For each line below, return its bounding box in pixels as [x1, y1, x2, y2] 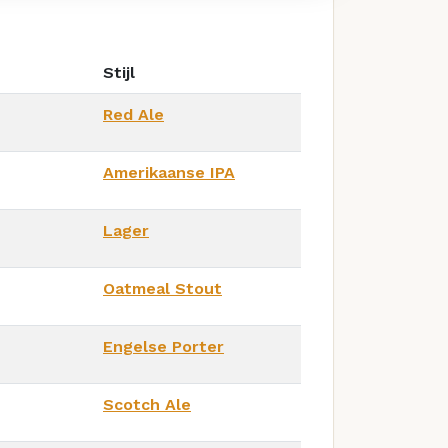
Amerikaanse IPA [103, 162, 235, 182]
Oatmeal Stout [103, 278, 222, 298]
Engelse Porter [103, 336, 224, 356]
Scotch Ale [103, 394, 191, 414]
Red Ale [103, 104, 164, 124]
